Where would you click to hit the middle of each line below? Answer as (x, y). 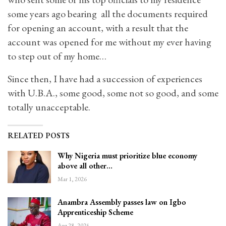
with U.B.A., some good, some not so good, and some (113, 93)
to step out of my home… (57, 56)
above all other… (85, 166)
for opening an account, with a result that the (98, 28)
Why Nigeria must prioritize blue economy (127, 156)
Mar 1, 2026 (72, 179)
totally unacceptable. (49, 107)
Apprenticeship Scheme (95, 212)
